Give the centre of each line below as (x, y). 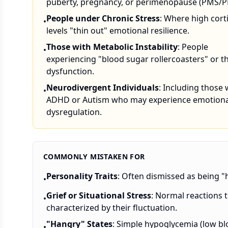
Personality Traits (82, 176)
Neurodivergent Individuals (103, 88)
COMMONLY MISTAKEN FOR (94, 156)
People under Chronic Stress (103, 18)
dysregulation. (74, 112)
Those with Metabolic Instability (112, 47)
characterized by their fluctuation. (112, 208)
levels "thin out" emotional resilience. (118, 31)
